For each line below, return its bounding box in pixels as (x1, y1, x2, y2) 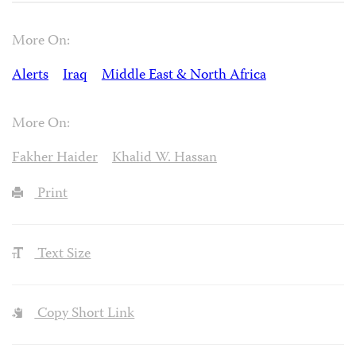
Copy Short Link (34, 303, 135, 327)
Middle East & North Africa (101, 64, 266, 88)
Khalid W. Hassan (111, 146, 217, 170)
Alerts (12, 64, 48, 88)
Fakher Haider (12, 146, 98, 170)
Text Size (34, 242, 91, 266)
